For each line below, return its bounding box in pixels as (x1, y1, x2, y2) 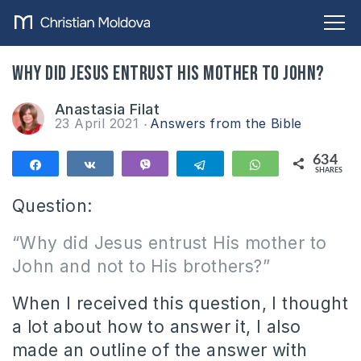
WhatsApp (272, 159, 328, 170)
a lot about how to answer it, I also (12, 317, 301, 337)
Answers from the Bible (150, 115, 302, 131)
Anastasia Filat (55, 101, 160, 118)
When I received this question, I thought (12, 293, 348, 313)
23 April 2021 (55, 115, 143, 131)
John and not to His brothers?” (12, 256, 270, 276)
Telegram (217, 159, 263, 170)
